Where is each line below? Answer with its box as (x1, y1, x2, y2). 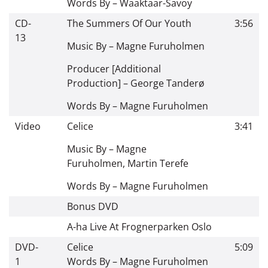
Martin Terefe (127, 156, 188, 170)
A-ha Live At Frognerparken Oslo (67, 220, 212, 233)
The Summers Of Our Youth (67, 16, 191, 30)
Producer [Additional (67, 62, 161, 75)
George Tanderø (130, 76, 205, 90)
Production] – (67, 76, 130, 90)
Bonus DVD (67, 199, 118, 213)
